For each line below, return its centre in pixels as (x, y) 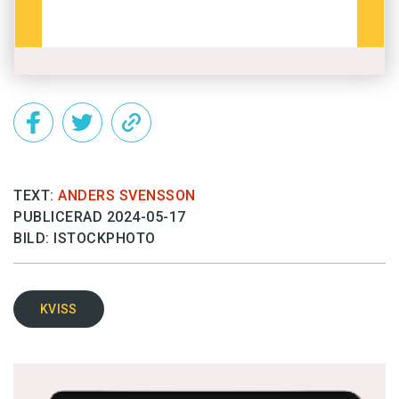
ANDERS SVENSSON (127, 196)
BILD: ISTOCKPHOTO (85, 239)
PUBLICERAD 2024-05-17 (100, 217)
